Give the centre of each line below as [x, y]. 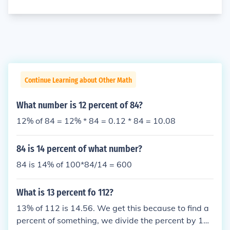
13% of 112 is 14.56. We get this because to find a [113, 208]
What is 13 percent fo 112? [65, 193]
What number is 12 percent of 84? [80, 105]
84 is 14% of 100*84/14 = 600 [74, 164]
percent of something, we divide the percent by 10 [112, 220]
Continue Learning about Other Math [78, 80]
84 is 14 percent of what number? [79, 149]
